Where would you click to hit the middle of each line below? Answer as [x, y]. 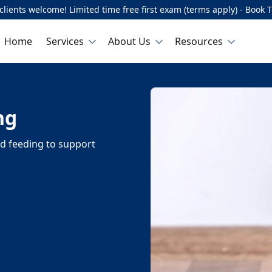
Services [65, 41]
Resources [199, 41]
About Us [129, 41]
